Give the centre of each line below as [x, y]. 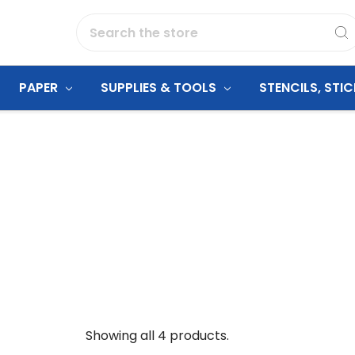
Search [98, 23]
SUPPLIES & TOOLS [160, 88]
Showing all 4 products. [157, 336]
